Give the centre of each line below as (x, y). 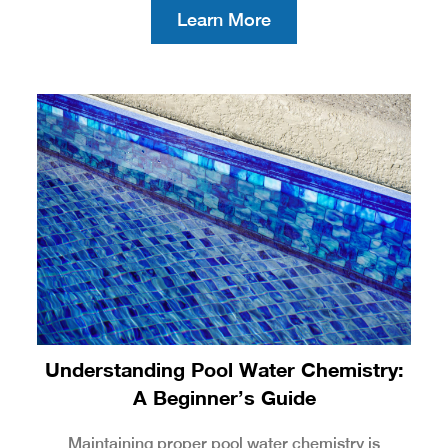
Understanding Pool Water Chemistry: (224, 368)
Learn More (224, 20)
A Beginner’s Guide (224, 396)
